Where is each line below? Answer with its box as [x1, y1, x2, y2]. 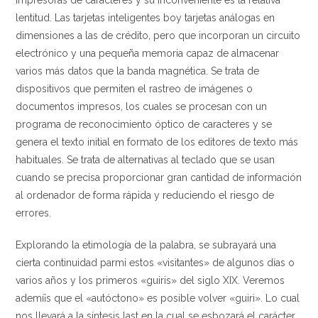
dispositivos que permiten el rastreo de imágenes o [16, 83, 253, 94]
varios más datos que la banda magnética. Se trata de [16, 65, 260, 77]
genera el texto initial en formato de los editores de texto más [16, 136, 299, 148]
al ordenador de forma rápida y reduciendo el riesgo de [16, 190, 275, 201]
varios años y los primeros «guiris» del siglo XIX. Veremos [16, 275, 285, 286]
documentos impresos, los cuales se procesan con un [16, 101, 268, 112]
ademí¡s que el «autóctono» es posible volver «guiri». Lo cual [16, 292, 300, 304]
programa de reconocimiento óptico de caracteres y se [16, 119, 273, 130]
